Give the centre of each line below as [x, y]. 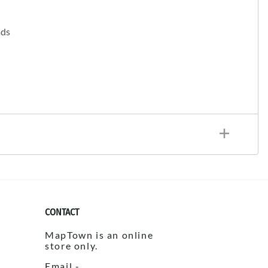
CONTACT [62, 212]
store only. [71, 246]
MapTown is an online [99, 235]
